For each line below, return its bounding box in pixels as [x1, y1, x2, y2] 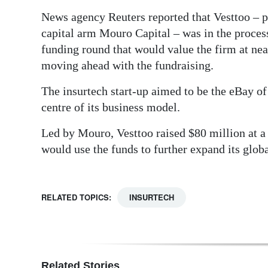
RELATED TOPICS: [41, 191, 111, 203]
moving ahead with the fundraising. [41, 59, 214, 72]
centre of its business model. [41, 100, 180, 114]
